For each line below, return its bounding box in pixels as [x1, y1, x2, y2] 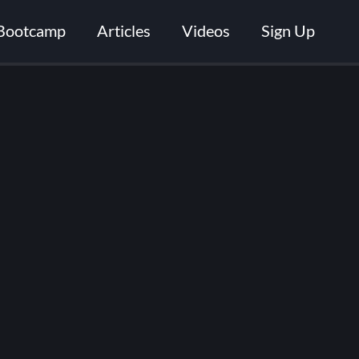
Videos [182, 22, 231, 40]
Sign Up [261, 22, 316, 40]
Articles [97, 22, 151, 40]
